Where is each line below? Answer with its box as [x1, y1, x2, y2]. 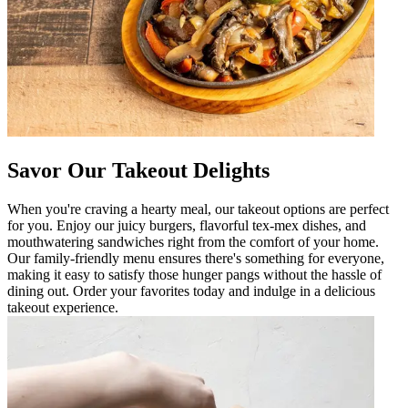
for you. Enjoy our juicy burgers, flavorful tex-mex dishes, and [7, 218, 366, 234]
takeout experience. [7, 300, 118, 316]
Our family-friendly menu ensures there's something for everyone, [7, 250, 384, 267]
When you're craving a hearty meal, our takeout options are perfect [7, 201, 389, 218]
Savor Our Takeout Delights [7, 158, 270, 183]
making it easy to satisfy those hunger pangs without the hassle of [7, 267, 382, 283]
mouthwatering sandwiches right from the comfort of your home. [7, 234, 379, 250]
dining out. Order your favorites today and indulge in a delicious [7, 283, 375, 300]
